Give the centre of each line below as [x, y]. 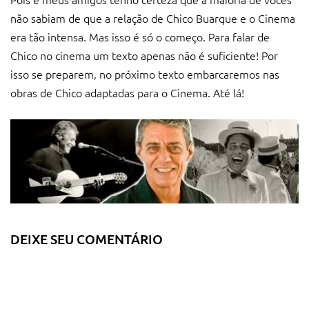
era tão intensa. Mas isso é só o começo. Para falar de [140, 36]
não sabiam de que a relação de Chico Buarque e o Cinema [153, 18]
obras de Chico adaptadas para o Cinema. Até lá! [127, 92]
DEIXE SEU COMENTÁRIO [87, 239]
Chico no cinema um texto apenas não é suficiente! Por [144, 55]
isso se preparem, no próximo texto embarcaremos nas [145, 73]
